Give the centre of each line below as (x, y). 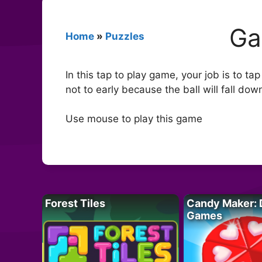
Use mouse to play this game (134, 119)
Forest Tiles (75, 203)
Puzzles (125, 36)
